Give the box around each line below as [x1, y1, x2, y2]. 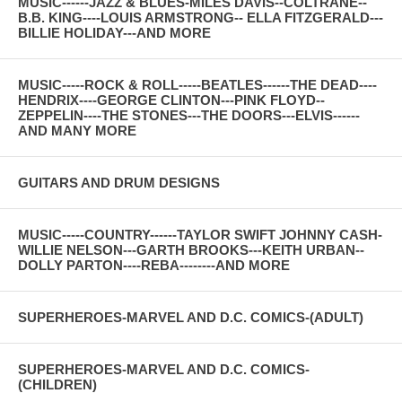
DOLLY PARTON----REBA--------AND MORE [18, 257, 290, 273]
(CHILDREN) [18, 376, 97, 392]
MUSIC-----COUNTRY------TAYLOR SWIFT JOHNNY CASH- [18, 226, 382, 242]
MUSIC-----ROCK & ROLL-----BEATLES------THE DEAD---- [18, 76, 377, 92]
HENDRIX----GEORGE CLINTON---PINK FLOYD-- [18, 92, 325, 108]
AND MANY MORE [18, 122, 136, 138]
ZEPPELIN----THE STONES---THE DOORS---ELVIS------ [18, 107, 360, 123]
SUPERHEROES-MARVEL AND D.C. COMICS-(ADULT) [18, 309, 363, 325]
